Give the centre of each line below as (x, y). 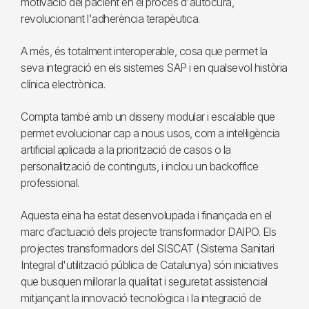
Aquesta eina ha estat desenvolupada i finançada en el (146, 215)
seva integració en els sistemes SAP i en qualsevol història (154, 68)
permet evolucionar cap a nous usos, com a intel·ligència (150, 133)
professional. (50, 183)
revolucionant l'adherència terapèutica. (110, 19)
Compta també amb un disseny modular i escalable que (148, 117)
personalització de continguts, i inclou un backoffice (140, 166)
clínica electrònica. (63, 84)
